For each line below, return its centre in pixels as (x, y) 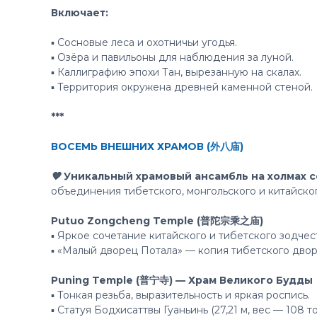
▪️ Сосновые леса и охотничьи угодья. (144, 42)
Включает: (80, 13)
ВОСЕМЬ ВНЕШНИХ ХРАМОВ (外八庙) (147, 146)
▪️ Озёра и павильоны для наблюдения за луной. (172, 57)
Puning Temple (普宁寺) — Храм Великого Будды (182, 280)
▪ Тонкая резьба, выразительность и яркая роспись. (180, 295)
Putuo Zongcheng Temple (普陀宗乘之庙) (157, 221)
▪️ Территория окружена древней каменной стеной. (182, 87)
